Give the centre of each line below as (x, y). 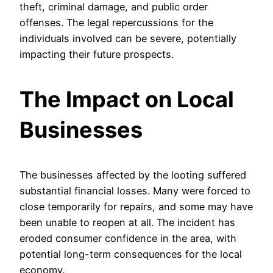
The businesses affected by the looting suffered (133, 175)
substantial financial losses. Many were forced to (135, 191)
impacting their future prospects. (97, 55)
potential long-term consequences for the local (131, 254)
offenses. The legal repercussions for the (116, 23)
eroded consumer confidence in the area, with (128, 239)
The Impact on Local (127, 100)
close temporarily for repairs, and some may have (136, 207)
